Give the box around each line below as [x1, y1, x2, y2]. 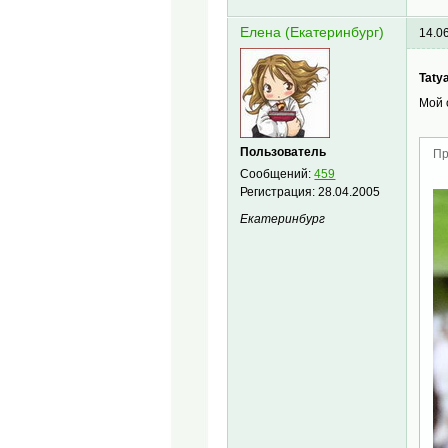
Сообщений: [240, 166, 315, 181]
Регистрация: [240, 184, 319, 199]
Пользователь [240, 144, 327, 159]
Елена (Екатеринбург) [240, 25, 385, 41]
